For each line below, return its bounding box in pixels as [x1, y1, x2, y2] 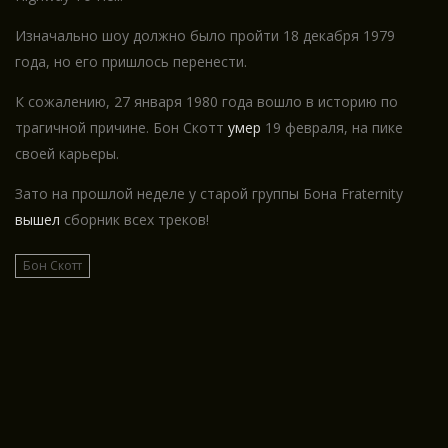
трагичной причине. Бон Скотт [15, 118, 228, 138]
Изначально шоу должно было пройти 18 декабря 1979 [15, 26, 395, 46]
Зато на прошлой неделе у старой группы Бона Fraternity [15, 184, 403, 204]
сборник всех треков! [60, 210, 209, 230]
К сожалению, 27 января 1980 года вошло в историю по [15, 92, 398, 112]
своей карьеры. [15, 144, 119, 164]
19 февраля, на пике [261, 118, 403, 138]
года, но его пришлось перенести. [15, 52, 247, 72]
